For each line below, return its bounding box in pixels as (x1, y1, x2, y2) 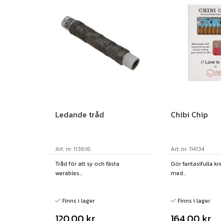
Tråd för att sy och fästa (55, 159, 119, 168)
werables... (55, 168, 82, 178)
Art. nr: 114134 (170, 144, 204, 153)
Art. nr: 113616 (55, 144, 91, 153)
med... (170, 168, 186, 178)
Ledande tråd (55, 108, 104, 120)
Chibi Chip (170, 108, 208, 120)
